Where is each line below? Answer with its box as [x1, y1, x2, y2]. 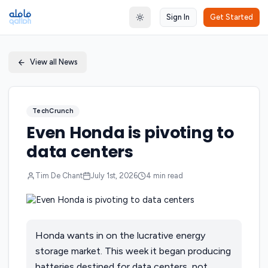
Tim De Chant [35, 170, 83, 180]
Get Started [209, 12, 253, 22]
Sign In [166, 12, 190, 22]
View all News [30, 57, 78, 67]
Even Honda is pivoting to [26, 121, 234, 144]
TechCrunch [32, 106, 74, 115]
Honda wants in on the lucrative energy [35, 230, 206, 242]
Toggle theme [139, 17, 189, 26]
